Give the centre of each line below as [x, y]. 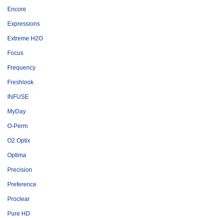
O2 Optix [19, 141]
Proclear [18, 199]
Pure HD [19, 214]
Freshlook [20, 82]
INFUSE [18, 97]
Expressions [24, 24]
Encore [17, 9]
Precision [20, 170]
